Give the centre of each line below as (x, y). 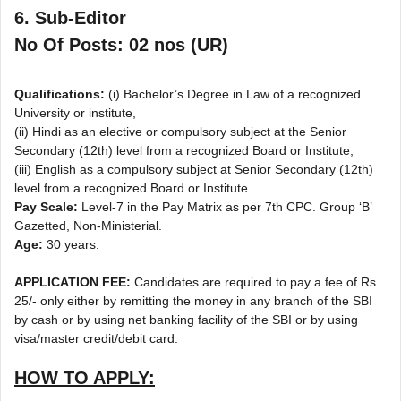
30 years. (73, 245)
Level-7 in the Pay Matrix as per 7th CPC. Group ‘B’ (225, 207)
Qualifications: (60, 94)
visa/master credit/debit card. (96, 339)
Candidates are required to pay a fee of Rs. (255, 282)
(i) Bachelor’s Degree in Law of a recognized (233, 94)
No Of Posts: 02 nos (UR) (121, 45)
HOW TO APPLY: (85, 378)
